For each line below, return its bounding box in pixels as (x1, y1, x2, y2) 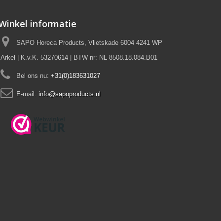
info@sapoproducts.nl (38, 90, 101, 98)
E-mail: (16, 90, 38, 98)
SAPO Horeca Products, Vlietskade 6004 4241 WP (16, 38, 162, 46)
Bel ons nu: (16, 72, 51, 79)
